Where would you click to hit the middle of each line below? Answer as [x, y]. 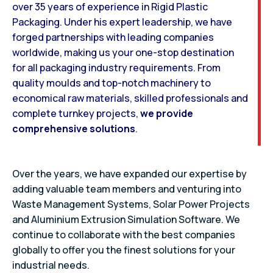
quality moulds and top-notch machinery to [112, 83]
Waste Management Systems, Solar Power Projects [131, 204]
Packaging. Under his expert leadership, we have [122, 22]
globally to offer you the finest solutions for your [124, 250]
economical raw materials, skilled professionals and [130, 98]
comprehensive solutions [74, 129]
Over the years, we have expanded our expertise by [129, 174]
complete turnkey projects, [76, 113]
